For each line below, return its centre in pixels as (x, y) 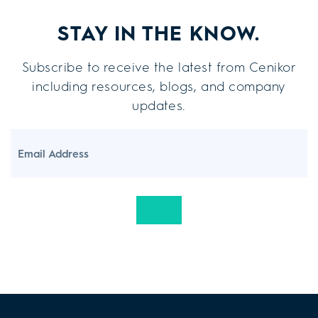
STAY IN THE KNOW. (159, 32)
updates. (159, 105)
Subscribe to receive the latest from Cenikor (159, 66)
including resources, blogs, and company (159, 86)
